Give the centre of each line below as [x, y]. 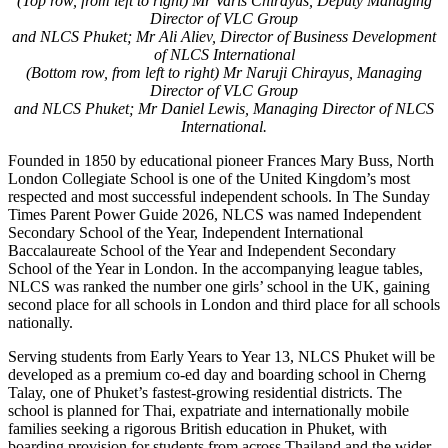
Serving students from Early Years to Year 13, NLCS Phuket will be [221, 356]
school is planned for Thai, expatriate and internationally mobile [208, 410]
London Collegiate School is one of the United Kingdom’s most [209, 178]
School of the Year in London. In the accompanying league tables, [215, 268]
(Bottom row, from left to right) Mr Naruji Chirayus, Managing [224, 72]
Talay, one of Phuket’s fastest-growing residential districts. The [205, 392]
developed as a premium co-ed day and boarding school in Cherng [217, 374]
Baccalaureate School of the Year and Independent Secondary [202, 250]
